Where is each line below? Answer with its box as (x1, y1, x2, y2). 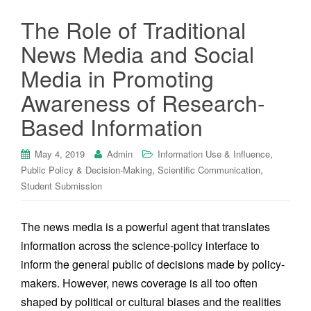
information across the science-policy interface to (21, 237, 260, 253)
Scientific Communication (158, 163, 260, 176)
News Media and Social (21, 37, 254, 69)
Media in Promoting (21, 62, 214, 94)
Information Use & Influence (158, 147, 270, 160)
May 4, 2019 (35, 147, 85, 160)
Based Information (21, 110, 203, 142)
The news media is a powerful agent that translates (21, 219, 270, 235)
